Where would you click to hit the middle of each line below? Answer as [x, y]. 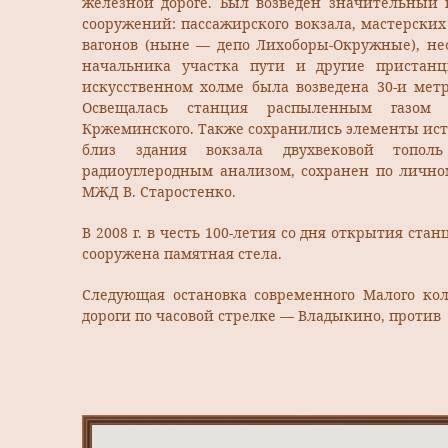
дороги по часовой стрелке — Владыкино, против [261, 316]
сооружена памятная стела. [182, 254]
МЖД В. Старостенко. [159, 192]
